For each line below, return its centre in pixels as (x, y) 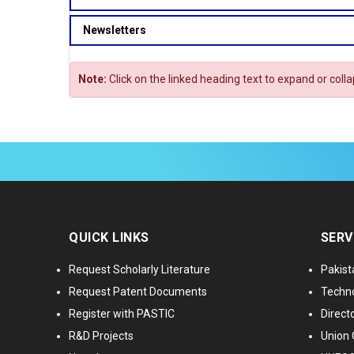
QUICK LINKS (109, 238)
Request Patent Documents (138, 292)
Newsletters (115, 30)
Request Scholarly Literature (139, 270)
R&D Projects (101, 336)
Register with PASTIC (122, 314)
